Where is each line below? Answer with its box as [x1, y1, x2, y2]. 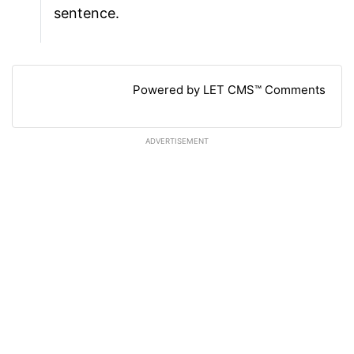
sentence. [54, 5, 119, 22]
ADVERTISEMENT [145, 137, 209, 146]
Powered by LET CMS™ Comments [133, 82, 326, 98]
